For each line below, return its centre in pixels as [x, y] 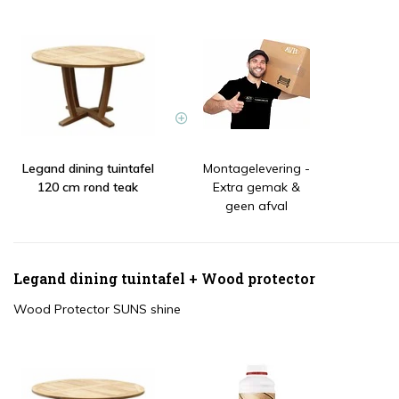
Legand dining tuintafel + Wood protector [164, 279]
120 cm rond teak [88, 187]
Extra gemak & [256, 187]
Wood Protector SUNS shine [97, 309]
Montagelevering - [256, 169]
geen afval [256, 206]
